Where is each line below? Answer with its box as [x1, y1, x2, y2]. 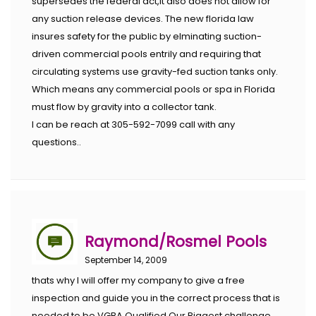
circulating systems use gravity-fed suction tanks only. [32, 64, 278, 78]
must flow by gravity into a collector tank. [32, 99, 217, 114]
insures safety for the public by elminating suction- [32, 29, 262, 43]
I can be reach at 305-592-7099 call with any [32, 117, 235, 131]
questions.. [32, 135, 81, 149]
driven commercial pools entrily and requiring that [32, 47, 261, 61]
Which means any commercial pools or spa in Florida [32, 82, 275, 96]
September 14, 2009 [85, 253, 167, 266]
